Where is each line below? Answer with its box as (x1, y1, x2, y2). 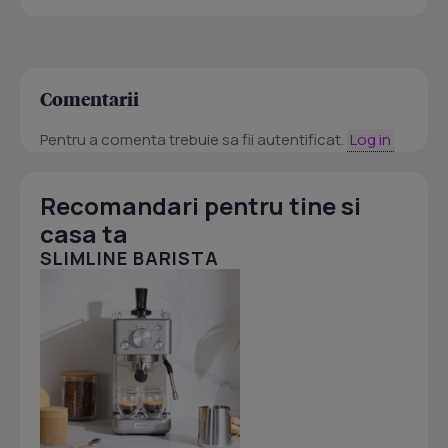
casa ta (40, 217, 128, 251)
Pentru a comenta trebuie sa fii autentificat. (40, 129, 347, 151)
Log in (350, 129, 391, 151)
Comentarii (40, 87, 139, 111)
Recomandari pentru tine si (40, 189, 361, 223)
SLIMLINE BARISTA (40, 246, 219, 271)
